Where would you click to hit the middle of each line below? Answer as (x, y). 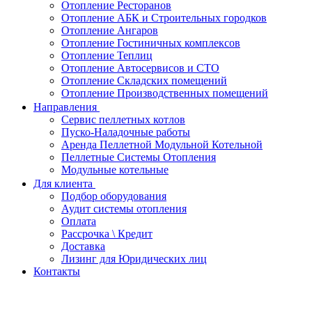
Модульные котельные (115, 170)
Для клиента (63, 184)
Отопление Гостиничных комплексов (151, 43)
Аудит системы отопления (124, 209)
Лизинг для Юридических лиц (134, 259)
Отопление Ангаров (110, 30)
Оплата (79, 221)
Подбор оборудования (114, 196)
